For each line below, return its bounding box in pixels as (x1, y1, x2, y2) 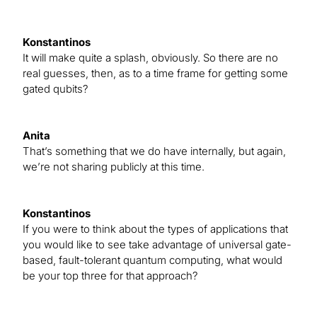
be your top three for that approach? (23, 269, 198, 283)
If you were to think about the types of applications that (23, 222, 288, 236)
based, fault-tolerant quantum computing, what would (23, 253, 282, 267)
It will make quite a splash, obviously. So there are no (23, 51, 278, 65)
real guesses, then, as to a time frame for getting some (23, 67, 288, 81)
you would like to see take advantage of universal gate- (23, 238, 292, 252)
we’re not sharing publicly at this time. (23, 160, 204, 174)
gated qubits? (23, 82, 88, 96)
